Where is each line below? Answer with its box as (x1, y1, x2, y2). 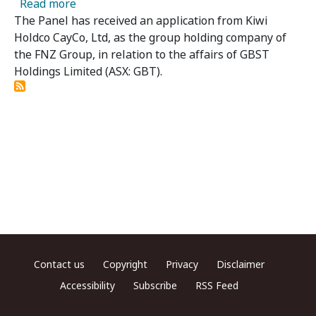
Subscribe (133, 279, 177, 293)
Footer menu (11, 254, 90, 272)
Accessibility (59, 279, 115, 293)
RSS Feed (195, 279, 238, 293)
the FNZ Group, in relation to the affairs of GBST (14, 47, 269, 63)
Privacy (165, 257, 198, 272)
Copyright (102, 257, 147, 272)
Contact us (33, 257, 85, 272)
